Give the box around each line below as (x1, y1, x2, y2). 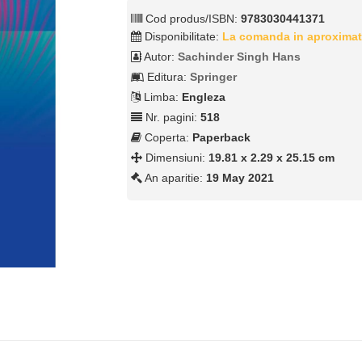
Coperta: (141, 131, 193, 145)
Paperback (192, 131, 251, 145)
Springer (190, 70, 238, 84)
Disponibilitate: (141, 30, 223, 44)
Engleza (182, 90, 226, 104)
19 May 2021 (206, 171, 275, 185)
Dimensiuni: (142, 151, 209, 165)
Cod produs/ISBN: (142, 12, 242, 26)
